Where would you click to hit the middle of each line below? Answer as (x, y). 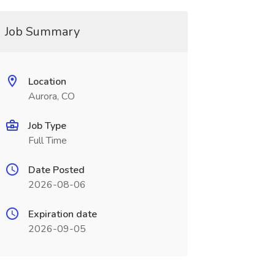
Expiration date (62, 214)
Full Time (47, 141)
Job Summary (42, 32)
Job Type (47, 126)
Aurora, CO (51, 96)
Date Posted (56, 170)
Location (47, 82)
